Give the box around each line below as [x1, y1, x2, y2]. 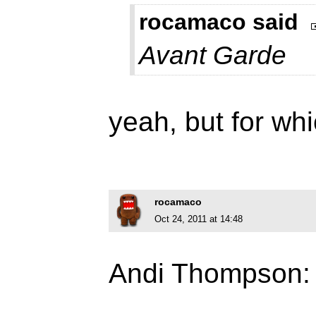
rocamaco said [139, 9, 298, 35]
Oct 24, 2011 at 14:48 [154, 214, 243, 225]
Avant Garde [139, 41, 286, 71]
